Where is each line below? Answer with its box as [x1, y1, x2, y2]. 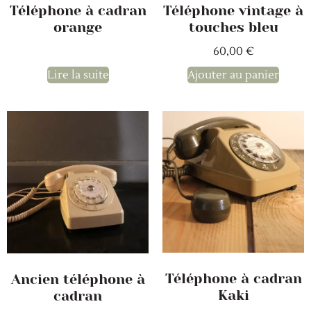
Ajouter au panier [187, 68, 279, 83]
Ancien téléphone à [10, 271, 145, 287]
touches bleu [188, 19, 278, 36]
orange [53, 19, 102, 36]
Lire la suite [47, 68, 109, 83]
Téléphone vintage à [163, 3, 303, 19]
